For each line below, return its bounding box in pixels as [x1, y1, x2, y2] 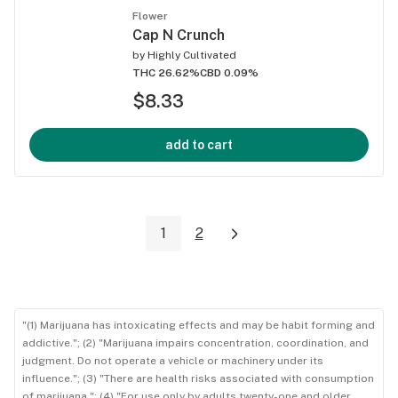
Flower [132, 9, 168, 22]
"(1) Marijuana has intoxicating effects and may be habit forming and [22, 319, 375, 332]
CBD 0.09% [200, 66, 259, 79]
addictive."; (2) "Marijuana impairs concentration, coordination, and [22, 337, 369, 350]
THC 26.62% [132, 66, 200, 79]
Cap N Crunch [132, 26, 225, 44]
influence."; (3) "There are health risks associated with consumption [22, 372, 374, 386]
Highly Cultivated [147, 48, 236, 61]
